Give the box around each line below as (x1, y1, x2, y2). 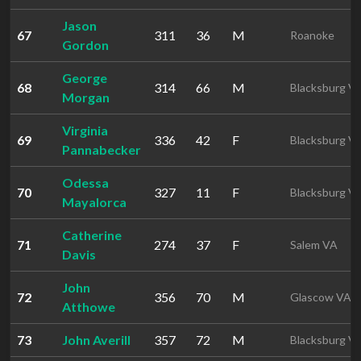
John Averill (62, 332, 131, 347)
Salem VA (290, 238, 338, 251)
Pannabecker (62, 142, 141, 157)
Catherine (62, 227, 122, 243)
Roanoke (290, 28, 334, 42)
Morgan (62, 89, 110, 105)
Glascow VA (290, 290, 351, 304)
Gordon (62, 37, 109, 52)
